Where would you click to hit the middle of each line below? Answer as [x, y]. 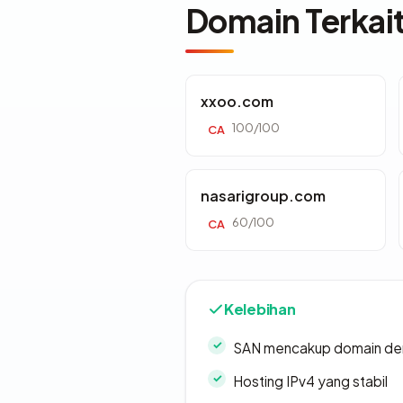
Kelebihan [260, 309]
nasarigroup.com [263, 195]
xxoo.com [237, 101]
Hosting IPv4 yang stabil [310, 381]
